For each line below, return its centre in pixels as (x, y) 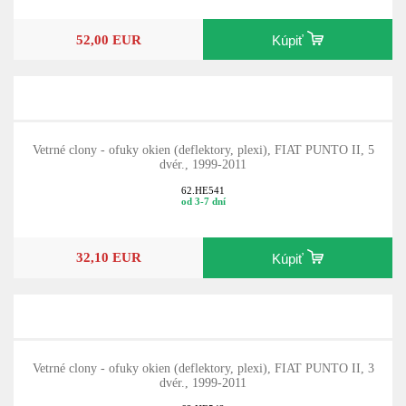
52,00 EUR (108, 39)
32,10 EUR (108, 257)
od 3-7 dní (203, 201)
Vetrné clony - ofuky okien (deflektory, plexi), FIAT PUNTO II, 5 (203, 150)
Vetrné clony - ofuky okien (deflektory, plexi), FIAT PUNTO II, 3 (203, 368)
